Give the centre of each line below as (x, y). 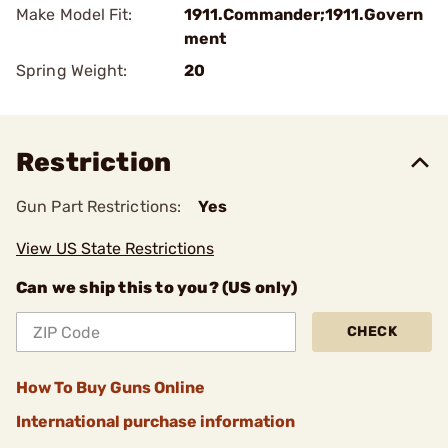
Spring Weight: (72, 70)
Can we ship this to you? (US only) (156, 287)
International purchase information (155, 421)
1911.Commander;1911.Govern (303, 14)
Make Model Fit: (74, 14)
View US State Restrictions (115, 248)
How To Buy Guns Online (110, 387)
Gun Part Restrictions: (99, 206)
